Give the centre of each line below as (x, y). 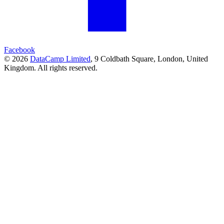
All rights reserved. (67, 68)
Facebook (19, 50)
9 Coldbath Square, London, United (151, 59)
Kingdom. (20, 68)
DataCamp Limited (60, 59)
